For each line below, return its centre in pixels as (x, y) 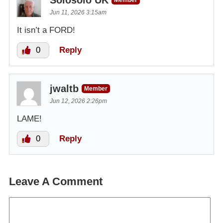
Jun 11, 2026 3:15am (78, 12)
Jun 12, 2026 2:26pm (78, 101)
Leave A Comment (56, 181)
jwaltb (64, 88)
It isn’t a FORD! (46, 30)
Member (96, 88)
